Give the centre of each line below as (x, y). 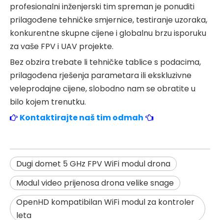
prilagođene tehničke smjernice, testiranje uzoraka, (109, 20)
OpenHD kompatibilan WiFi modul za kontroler (105, 202)
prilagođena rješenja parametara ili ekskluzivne (101, 75)
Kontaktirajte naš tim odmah (82, 117)
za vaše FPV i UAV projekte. (62, 46)
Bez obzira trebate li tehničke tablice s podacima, (105, 62)
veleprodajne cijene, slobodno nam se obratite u (103, 88)
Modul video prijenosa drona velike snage (95, 183)
